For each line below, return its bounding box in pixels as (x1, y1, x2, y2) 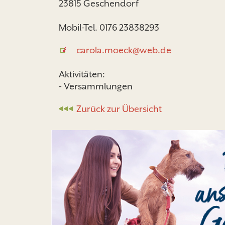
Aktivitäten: (59, 69, 105, 80)
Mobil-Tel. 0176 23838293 (59, 22, 159, 33)
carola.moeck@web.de (76, 45, 171, 56)
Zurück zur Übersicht (76, 103, 162, 114)
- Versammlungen (59, 81, 133, 92)
